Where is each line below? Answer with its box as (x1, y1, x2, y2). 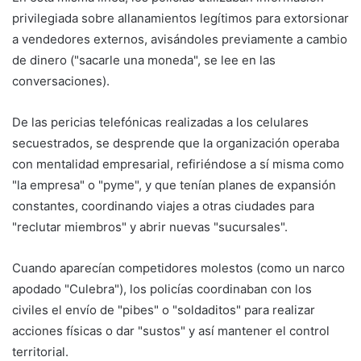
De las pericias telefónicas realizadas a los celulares (12, 114, 309, 130)
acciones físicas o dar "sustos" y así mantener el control (12, 322, 330, 338)
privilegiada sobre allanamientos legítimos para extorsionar (12, 10, 349, 26)
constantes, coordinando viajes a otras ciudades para (12, 197, 314, 214)
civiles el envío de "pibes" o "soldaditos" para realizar (12, 301, 315, 317)
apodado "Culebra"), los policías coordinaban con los (12, 280, 312, 297)
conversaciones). (12, 73, 110, 89)
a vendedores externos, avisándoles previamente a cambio (12, 31, 347, 47)
